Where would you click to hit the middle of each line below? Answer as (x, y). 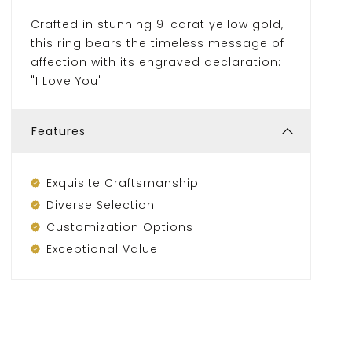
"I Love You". (68, 81)
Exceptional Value (102, 249)
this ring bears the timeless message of (157, 43)
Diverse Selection (100, 205)
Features (58, 131)
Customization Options (119, 227)
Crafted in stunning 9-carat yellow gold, (157, 24)
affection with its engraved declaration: (156, 62)
